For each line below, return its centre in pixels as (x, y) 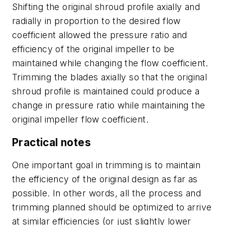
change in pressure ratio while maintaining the (109, 105)
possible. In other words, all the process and (106, 193)
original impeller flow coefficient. (80, 120)
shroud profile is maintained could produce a (106, 91)
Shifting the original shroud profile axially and (106, 7)
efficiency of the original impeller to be (93, 49)
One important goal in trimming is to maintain (106, 165)
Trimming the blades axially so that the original (110, 77)
